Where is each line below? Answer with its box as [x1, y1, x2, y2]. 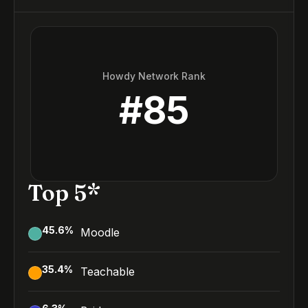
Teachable [80, 265, 135, 278]
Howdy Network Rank [102, 69, 206, 82]
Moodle [80, 225, 120, 239]
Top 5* [28, 179, 100, 206]
